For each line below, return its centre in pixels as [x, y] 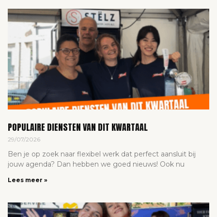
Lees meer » [28, 180]
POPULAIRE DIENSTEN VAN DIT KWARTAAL [80, 127]
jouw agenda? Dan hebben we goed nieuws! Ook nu [96, 164]
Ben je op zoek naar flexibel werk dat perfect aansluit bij [102, 154]
